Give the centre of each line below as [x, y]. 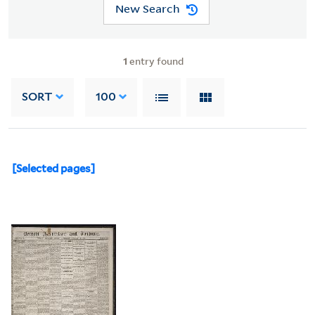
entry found [155, 60]
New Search [147, 9]
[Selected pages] [53, 168]
